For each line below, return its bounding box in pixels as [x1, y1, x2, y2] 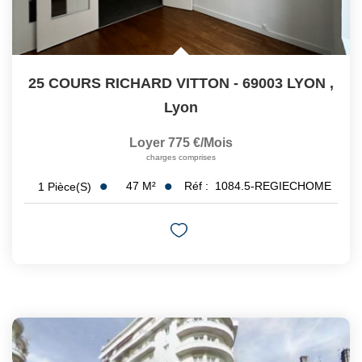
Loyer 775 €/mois [129, 136, 233, 150]
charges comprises [146, 153, 216, 162]
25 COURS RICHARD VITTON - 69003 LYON [28, 75, 326, 92]
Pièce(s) [47, 179, 91, 193]
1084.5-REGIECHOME [214, 179, 331, 193]
